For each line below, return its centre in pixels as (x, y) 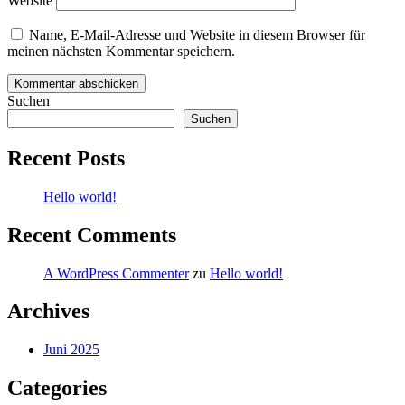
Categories (57, 388)
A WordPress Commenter (116, 273)
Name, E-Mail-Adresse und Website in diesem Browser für (197, 34)
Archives (48, 311)
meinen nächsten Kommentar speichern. (121, 51)
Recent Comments (92, 235)
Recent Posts (66, 158)
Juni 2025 (71, 350)
